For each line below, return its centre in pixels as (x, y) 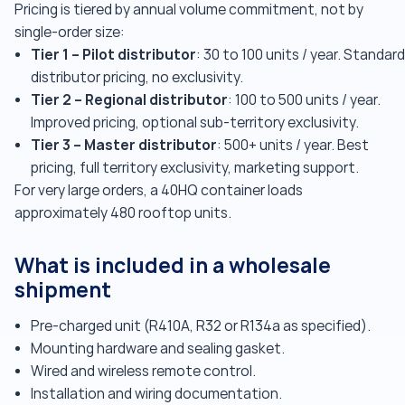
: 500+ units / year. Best (293, 146)
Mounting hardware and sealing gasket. (158, 349)
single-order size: (70, 33)
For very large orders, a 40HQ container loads (159, 191)
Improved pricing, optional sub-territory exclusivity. (195, 123)
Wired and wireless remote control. (143, 372)
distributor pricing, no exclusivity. (137, 78)
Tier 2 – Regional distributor (129, 100)
